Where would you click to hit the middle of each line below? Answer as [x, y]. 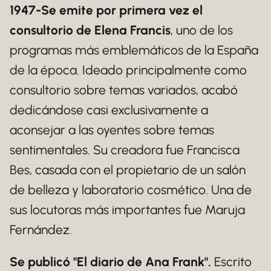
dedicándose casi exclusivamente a [109, 110]
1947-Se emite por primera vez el [106, 10]
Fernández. [41, 230]
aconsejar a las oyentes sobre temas [112, 130]
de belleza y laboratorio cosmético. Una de [131, 190]
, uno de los [202, 30]
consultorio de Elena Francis [90, 30]
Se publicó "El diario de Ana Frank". [110, 262]
